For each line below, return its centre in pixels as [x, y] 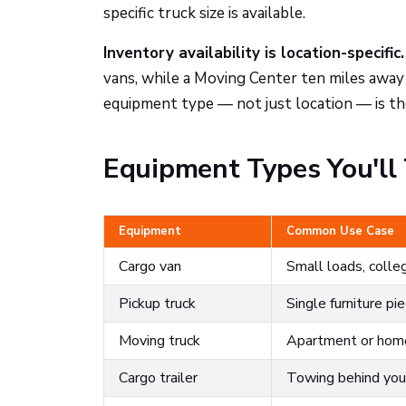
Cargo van [150, 266]
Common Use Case [340, 231]
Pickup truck [157, 304]
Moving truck [159, 341]
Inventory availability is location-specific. [254, 53]
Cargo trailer [158, 378]
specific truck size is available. [204, 13]
